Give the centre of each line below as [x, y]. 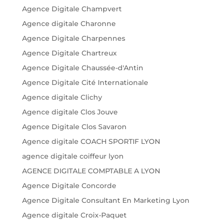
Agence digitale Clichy [62, 97]
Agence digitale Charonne [69, 24]
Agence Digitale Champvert [72, 9]
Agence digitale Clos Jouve [70, 112]
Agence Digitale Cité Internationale [85, 83]
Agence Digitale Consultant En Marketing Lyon [106, 201]
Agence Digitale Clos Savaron [74, 127]
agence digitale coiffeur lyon [73, 156]
